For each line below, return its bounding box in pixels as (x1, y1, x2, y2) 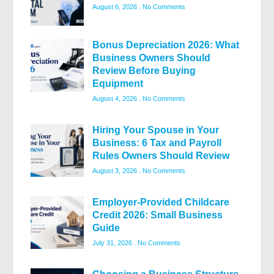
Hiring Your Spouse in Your (92, 125, 219, 136)
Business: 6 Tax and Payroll (92, 138, 221, 149)
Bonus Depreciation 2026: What (92, 40, 239, 51)
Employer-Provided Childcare (92, 197, 229, 208)
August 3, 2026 (92, 167, 139, 175)
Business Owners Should (92, 53, 210, 64)
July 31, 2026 (92, 239, 134, 247)
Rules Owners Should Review (92, 150, 229, 161)
